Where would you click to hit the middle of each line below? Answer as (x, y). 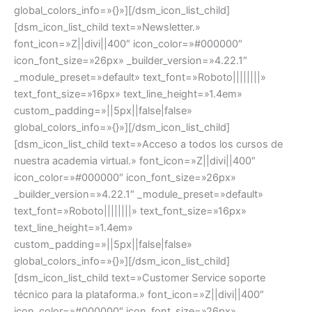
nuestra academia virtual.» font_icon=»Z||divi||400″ (135, 161)
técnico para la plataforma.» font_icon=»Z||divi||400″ (139, 294)
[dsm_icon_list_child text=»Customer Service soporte (140, 278)
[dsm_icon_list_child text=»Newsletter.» (107, 27)
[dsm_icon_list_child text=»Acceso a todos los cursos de (148, 144)
